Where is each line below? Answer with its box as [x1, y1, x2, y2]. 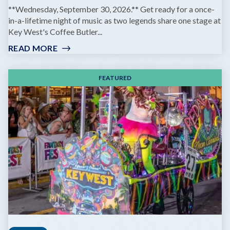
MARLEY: [57, 99, 93, 109]
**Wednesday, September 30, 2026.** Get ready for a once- [8, 4, 215, 14]
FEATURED [99, 73, 131, 82]
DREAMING [57, 110, 103, 121]
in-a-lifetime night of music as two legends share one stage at [8, 15, 221, 25]
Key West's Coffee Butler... [8, 26, 102, 36]
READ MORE [8, 43, 57, 53]
